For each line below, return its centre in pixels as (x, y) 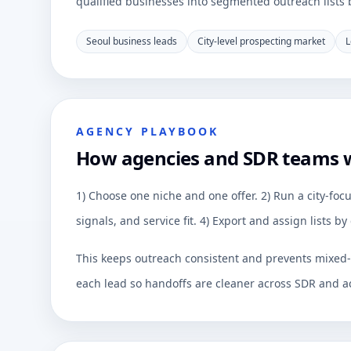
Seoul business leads (132, 41)
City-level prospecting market (261, 41)
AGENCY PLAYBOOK (148, 131)
